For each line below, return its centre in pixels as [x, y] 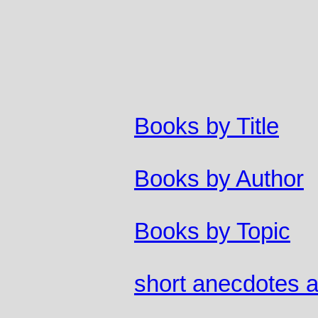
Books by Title [206, 127]
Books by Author [219, 179]
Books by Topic [212, 232]
